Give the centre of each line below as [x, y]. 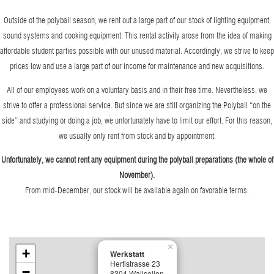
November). [137, 175]
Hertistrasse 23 [135, 263]
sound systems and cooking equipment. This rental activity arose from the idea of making [137, 35]
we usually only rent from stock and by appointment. [137, 135]
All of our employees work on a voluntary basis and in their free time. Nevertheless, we [137, 90]
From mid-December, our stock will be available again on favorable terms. [137, 190]
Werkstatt [127, 254]
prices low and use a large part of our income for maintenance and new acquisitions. [137, 66]
